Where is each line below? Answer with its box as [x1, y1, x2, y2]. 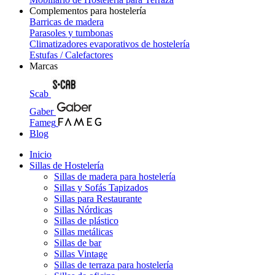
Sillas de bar [54, 238, 101, 248]
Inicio [29, 149, 52, 160]
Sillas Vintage [54, 249, 107, 259]
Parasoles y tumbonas [29, 28, 113, 38]
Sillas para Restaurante [54, 193, 142, 204]
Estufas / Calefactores [29, 50, 113, 60]
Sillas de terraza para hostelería [54, 260, 173, 270]
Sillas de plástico [54, 215, 118, 226]
